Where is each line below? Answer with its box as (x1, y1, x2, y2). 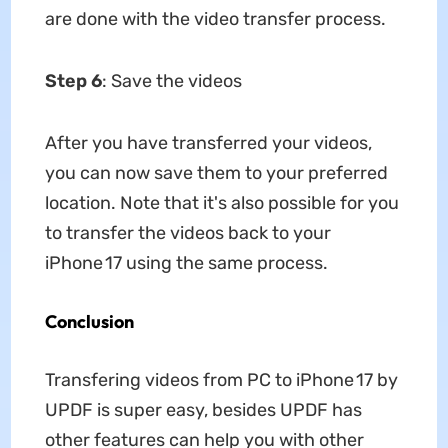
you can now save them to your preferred (44, 162, 388, 184)
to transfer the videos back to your (44, 222, 331, 244)
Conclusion (44, 310, 134, 333)
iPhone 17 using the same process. (44, 252, 328, 274)
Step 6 (44, 70, 102, 92)
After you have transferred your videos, (44, 132, 372, 154)
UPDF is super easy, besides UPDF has (44, 399, 362, 421)
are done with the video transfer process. (44, 8, 386, 30)
